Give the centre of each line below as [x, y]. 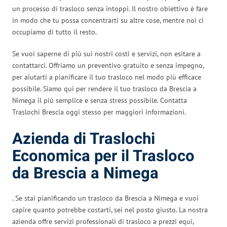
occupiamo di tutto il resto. [54, 32]
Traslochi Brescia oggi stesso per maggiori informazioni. [99, 112]
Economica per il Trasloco [103, 156]
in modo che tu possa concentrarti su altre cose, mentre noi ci [108, 20]
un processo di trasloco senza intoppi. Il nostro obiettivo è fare [110, 8]
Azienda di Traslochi [84, 139]
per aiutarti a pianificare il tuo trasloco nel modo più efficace [107, 77]
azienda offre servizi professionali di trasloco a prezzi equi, [103, 221]
